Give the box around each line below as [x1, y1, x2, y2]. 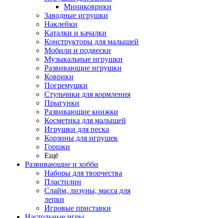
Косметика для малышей [44, 116, 126, 125]
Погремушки [44, 81, 88, 90]
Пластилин [44, 178, 81, 186]
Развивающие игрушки [44, 64, 122, 72]
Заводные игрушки [44, 11, 108, 19]
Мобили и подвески [44, 46, 111, 54]
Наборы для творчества [44, 169, 122, 177]
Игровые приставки [44, 204, 111, 212]
